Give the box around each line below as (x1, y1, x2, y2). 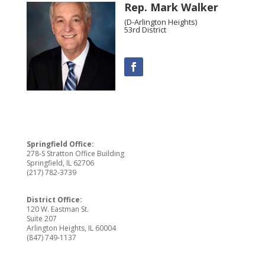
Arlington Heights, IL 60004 (26, 223, 116, 233)
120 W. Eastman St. (26, 204, 89, 214)
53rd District (124, 24, 166, 35)
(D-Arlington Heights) (124, 17, 197, 27)
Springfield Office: (26, 139, 94, 149)
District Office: (26, 195, 82, 205)
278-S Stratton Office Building (26, 148, 124, 159)
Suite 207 (26, 214, 57, 224)
